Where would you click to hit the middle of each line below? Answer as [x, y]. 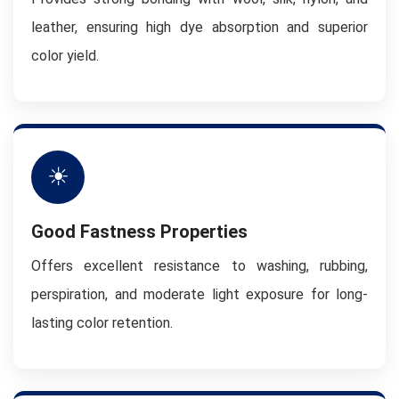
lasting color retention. [102, 323]
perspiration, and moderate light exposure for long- [199, 294]
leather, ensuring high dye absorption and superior [199, 27]
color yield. [65, 56]
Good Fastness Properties [139, 232]
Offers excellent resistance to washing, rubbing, [199, 266]
